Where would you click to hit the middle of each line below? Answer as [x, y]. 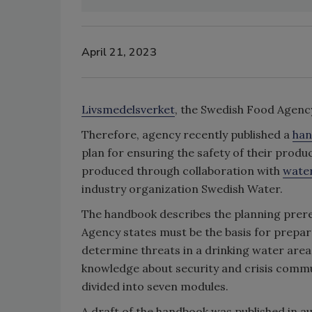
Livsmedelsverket [128, 109]
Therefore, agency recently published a [187, 134]
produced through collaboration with [182, 171]
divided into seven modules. [155, 286]
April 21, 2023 [119, 52]
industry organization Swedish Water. [182, 189]
